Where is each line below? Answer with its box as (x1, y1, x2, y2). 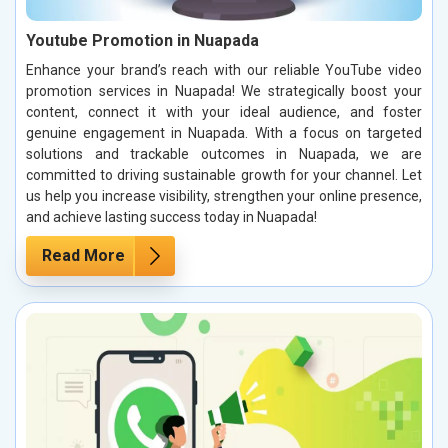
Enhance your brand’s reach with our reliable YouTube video (26, 62, 422, 79)
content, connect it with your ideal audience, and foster (26, 104, 422, 121)
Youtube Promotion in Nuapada (26, 31, 259, 51)
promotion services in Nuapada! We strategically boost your (26, 83, 422, 100)
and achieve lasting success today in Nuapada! (26, 209, 317, 226)
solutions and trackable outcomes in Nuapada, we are (26, 146, 422, 163)
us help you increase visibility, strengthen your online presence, (26, 188, 422, 205)
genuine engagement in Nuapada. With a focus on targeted (26, 125, 422, 142)
